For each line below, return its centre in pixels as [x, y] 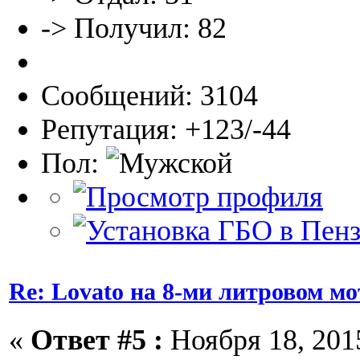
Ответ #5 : [97, 340]
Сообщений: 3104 [149, 96]
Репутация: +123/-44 [166, 130]
